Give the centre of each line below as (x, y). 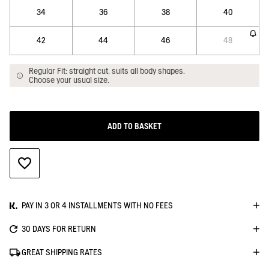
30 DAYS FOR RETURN (59, 229)
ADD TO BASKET (134, 126)
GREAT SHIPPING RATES (62, 252)
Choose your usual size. (69, 80)
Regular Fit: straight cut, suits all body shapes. (107, 71)
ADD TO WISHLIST (56, 162)
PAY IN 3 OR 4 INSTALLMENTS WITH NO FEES (97, 205)
